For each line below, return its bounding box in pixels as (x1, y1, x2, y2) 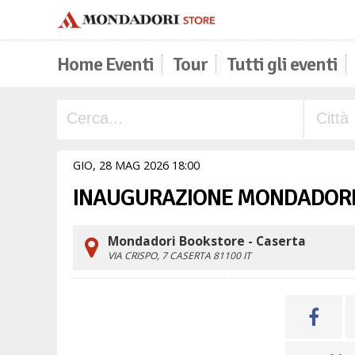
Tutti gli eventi (227, 52, 338, 76)
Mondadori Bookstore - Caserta (108, 232, 306, 250)
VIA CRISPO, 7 (108, 249, 170, 262)
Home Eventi (57, 52, 154, 76)
